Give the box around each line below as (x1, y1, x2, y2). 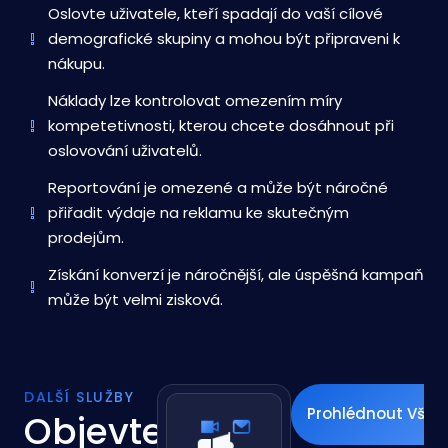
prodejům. (48, 227, 124, 248)
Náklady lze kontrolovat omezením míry (48, 90, 342, 111)
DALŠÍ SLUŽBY (24, 387, 134, 407)
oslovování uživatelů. (48, 140, 202, 161)
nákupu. (48, 53, 105, 74)
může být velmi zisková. (48, 289, 223, 310)
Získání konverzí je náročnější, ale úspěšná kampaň (48, 264, 424, 285)
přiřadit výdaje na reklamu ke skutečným (48, 202, 349, 223)
